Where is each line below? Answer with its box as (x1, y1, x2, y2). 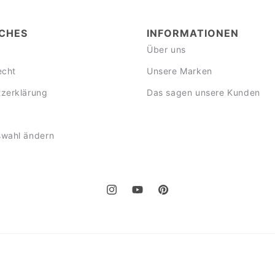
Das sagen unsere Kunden (147, 87, 260, 98)
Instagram (105, 191, 149, 202)
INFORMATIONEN (147, 26, 239, 39)
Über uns (147, 44, 186, 55)
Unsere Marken (147, 65, 212, 76)
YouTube (131, 191, 168, 202)
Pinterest (157, 191, 196, 202)
